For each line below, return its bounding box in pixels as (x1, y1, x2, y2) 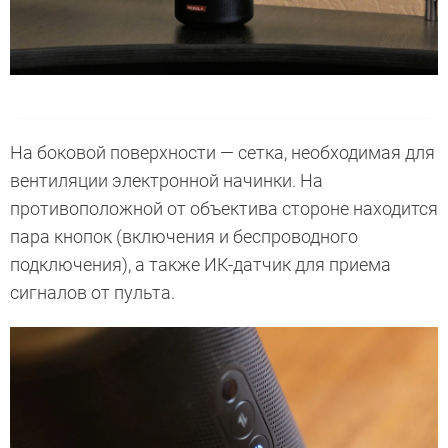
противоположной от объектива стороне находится (10, 197, 438, 219)
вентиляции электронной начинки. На (10, 169, 323, 191)
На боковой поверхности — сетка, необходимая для (10, 141, 435, 163)
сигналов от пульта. (10, 281, 179, 303)
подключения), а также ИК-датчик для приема (10, 253, 391, 275)
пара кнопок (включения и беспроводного (10, 225, 358, 247)
